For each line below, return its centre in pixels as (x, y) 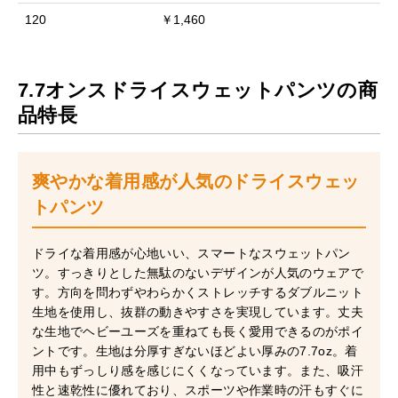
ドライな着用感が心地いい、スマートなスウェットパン (191, 253)
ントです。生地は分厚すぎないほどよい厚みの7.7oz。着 (195, 350)
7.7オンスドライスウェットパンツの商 (198, 90)
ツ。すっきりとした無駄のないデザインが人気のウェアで (198, 272)
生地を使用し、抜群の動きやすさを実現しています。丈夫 (198, 311)
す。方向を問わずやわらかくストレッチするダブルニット (198, 292)
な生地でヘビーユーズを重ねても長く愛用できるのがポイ (198, 331)
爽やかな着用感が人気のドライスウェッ (195, 181)
